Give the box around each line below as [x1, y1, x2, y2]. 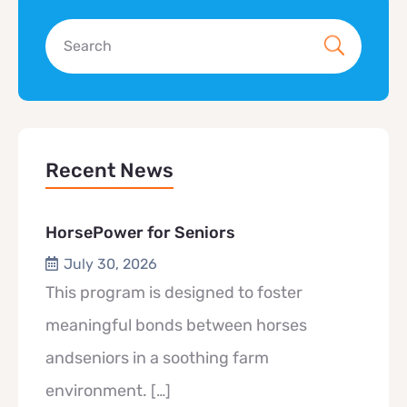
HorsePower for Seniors [45, 223, 235, 243]
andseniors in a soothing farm [45, 348, 269, 369]
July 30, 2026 [64, 255, 157, 273]
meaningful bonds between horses [45, 315, 307, 336]
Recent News [45, 158, 174, 184]
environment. [45, 381, 151, 402]
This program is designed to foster [45, 283, 303, 303]
